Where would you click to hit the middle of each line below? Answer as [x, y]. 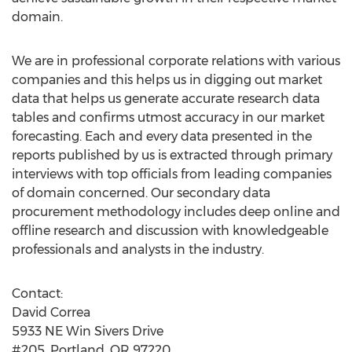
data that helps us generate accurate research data [166, 99]
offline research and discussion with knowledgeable [170, 231]
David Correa [51, 312]
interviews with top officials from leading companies [172, 174]
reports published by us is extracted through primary [172, 155]
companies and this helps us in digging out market [167, 80]
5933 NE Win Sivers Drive [88, 331]
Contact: [37, 293]
